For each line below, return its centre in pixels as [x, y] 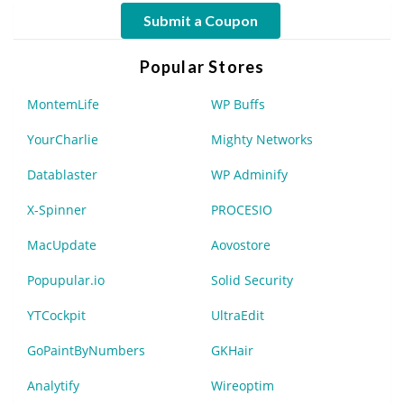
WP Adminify [249, 174]
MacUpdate [62, 244]
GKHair [232, 350]
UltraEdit [238, 315]
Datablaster [62, 174]
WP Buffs [238, 104]
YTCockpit [56, 315]
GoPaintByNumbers [86, 350]
